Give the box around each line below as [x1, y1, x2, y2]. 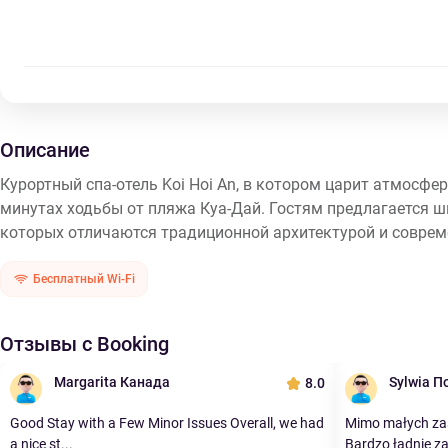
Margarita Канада [54, 374, 170, 390]
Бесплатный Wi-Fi [33, 272, 135, 286]
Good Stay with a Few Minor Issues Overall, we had [10, 415, 324, 431]
